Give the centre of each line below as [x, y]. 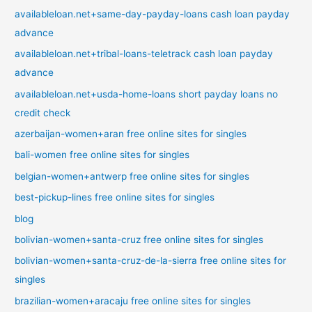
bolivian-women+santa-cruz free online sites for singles [139, 239]
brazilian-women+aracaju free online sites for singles [133, 301]
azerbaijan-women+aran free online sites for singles [131, 133]
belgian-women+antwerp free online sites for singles [132, 176]
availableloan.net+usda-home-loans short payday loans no [147, 94]
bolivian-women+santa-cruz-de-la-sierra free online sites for [151, 261]
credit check [43, 112]
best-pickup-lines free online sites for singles [115, 197]
